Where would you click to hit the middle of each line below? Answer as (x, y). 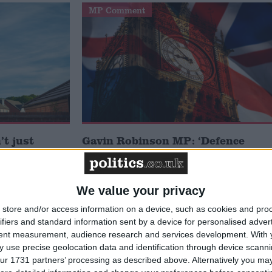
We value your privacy (141, 190)
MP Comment (117, 10)
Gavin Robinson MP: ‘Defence (164, 141)
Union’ (100, 167)
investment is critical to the (159, 154)
